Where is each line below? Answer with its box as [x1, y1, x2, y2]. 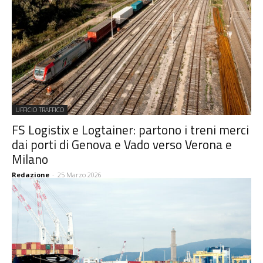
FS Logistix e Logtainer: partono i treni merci [12, 120, 249, 140]
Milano [12, 150, 48, 169]
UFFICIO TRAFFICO [15, 106, 64, 114]
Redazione [12, 170, 49, 180]
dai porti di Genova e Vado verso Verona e [12, 135, 232, 154]
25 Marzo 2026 [58, 170, 102, 180]
